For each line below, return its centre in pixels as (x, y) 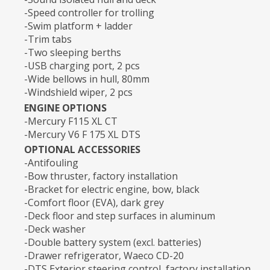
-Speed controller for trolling (89, 13)
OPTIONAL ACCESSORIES (82, 149)
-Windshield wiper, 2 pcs (78, 93)
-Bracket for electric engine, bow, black (112, 189)
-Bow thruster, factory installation (101, 176)
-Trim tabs (48, 39)
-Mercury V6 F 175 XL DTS (82, 134)
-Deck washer (55, 229)
